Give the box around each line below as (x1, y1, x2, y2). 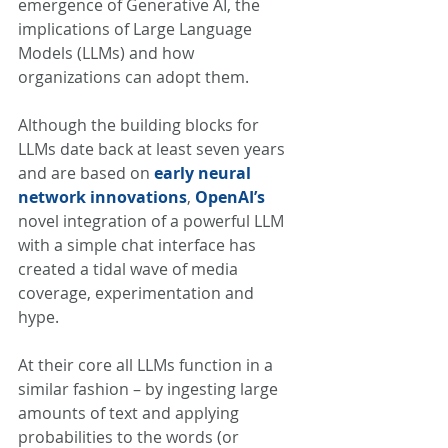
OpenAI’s (195, 186, 265, 208)
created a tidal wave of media (18, 258, 242, 280)
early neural (154, 162, 255, 184)
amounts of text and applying (18, 402, 243, 424)
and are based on (18, 162, 154, 184)
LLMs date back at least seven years (18, 138, 289, 160)
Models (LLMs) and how (18, 42, 198, 64)
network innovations (18, 186, 187, 208)
